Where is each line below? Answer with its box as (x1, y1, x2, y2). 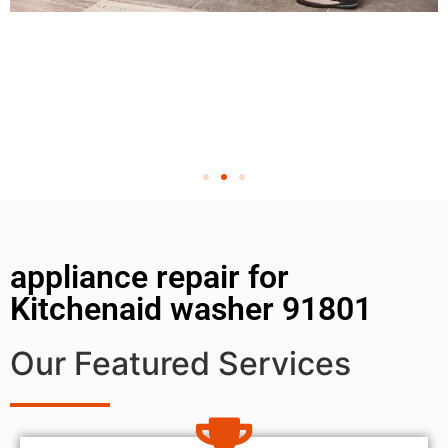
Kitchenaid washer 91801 (10, 289, 372, 328)
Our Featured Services (10, 343, 351, 383)
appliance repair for (10, 257, 289, 296)
